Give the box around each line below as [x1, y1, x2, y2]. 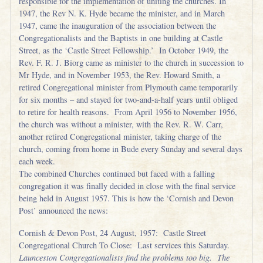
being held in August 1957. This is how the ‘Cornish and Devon [19, 193, 234, 204]
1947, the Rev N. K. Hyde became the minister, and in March [19, 8, 225, 19]
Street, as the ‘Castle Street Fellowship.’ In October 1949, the [19, 45, 229, 56]
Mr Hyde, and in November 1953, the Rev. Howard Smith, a [19, 69, 221, 81]
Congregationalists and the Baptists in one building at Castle [19, 32, 223, 44]
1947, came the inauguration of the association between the [19, 20, 217, 32]
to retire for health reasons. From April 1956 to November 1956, [19, 106, 238, 118]
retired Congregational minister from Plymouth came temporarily [19, 82, 238, 93]
